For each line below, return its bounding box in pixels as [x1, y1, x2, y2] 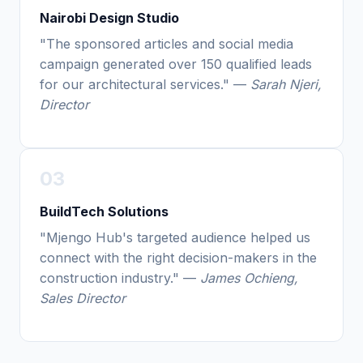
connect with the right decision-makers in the [40, 250, 317, 267]
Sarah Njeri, [250, 75, 322, 92]
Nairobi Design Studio [40, 9, 179, 26]
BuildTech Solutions [40, 203, 169, 220]
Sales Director [40, 290, 126, 307]
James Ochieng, [200, 270, 298, 287]
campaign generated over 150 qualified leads [40, 55, 312, 72]
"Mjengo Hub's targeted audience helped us [40, 229, 310, 246]
